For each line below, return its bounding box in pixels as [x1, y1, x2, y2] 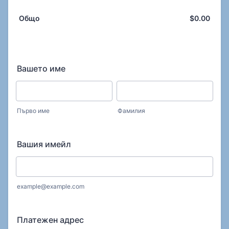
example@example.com [17, 182, 84, 190]
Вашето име [17, 63, 65, 74]
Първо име [17, 107, 50, 114]
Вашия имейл [17, 139, 71, 149]
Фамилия [118, 107, 145, 114]
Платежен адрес [17, 215, 84, 225]
